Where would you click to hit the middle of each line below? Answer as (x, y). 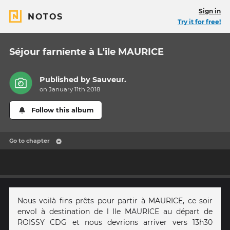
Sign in (210, 11)
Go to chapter (30, 141)
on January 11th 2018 (70, 90)
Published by (66, 80)
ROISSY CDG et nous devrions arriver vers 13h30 (115, 223)
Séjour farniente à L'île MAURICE (87, 52)
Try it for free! (199, 22)
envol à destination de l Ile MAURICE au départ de (115, 212)
